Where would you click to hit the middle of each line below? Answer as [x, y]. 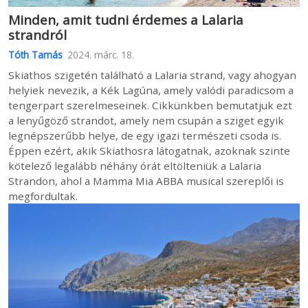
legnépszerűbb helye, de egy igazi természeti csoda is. [145, 135]
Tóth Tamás [35, 55]
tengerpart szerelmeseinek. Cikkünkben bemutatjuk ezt [150, 105]
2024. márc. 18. [101, 55]
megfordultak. [43, 196]
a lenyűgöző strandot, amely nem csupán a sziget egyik [146, 120]
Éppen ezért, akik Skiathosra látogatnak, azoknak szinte [149, 151]
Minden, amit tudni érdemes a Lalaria [126, 20]
